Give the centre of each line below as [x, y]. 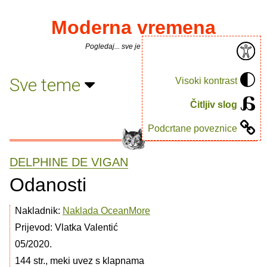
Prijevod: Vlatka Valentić [66, 227]
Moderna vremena [133, 27]
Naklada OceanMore [106, 211]
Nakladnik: [39, 211]
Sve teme [47, 85]
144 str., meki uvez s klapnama [80, 261]
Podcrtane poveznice [193, 128]
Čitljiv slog [214, 104]
